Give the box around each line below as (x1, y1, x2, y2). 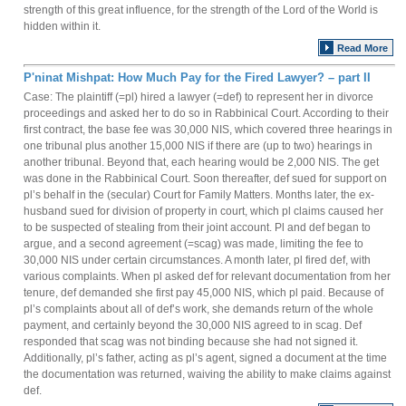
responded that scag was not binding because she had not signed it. (24, 335, 358, 348)
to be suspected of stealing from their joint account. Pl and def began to (24, 221, 371, 234)
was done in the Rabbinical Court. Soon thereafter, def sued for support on (24, 172, 387, 185)
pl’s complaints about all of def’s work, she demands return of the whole (24, 303, 373, 315)
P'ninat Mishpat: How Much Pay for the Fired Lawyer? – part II (24, 71, 371, 84)
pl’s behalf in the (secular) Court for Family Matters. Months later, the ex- (24, 188, 374, 201)
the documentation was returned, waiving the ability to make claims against (24, 368, 391, 381)
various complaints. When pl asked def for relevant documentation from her (24, 270, 391, 283)
